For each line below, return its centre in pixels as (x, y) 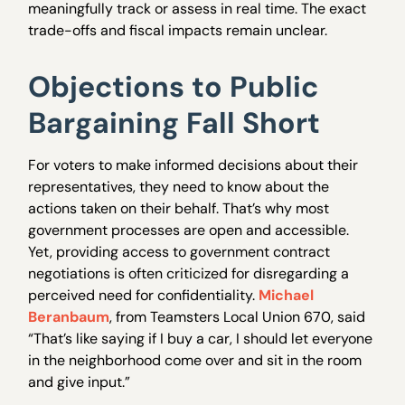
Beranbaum (69, 317)
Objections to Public (174, 87)
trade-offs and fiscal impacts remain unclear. (178, 31)
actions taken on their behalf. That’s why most (179, 209)
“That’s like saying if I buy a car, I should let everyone (201, 339)
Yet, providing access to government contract (179, 252)
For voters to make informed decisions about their (193, 165)
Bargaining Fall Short (174, 123)
